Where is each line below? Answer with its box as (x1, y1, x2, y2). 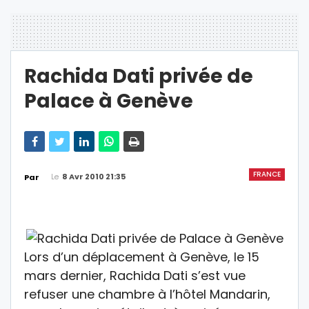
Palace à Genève (24, 88, 193, 115)
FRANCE (253, 169, 281, 180)
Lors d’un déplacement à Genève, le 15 (24, 248, 259, 266)
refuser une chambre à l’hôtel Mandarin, (24, 286, 270, 303)
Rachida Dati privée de (24, 63, 253, 90)
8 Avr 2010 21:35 (62, 171, 126, 183)
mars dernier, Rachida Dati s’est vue (24, 267, 246, 285)
